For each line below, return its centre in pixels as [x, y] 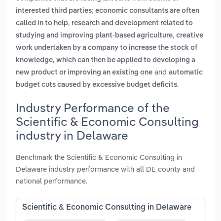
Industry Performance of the [93, 107]
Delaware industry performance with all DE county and [105, 169]
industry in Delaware [72, 135]
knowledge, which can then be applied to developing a [106, 60]
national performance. [52, 181]
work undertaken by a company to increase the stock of [107, 48]
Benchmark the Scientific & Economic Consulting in [99, 157]
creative [190, 36]
